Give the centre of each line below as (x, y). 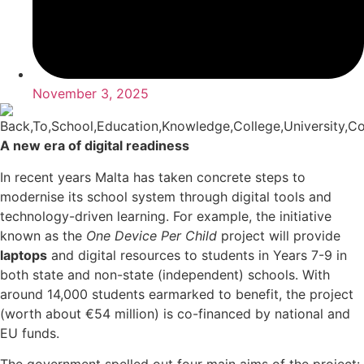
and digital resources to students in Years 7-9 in (197, 255)
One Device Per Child (152, 235)
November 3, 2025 (91, 94)
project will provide (279, 235)
